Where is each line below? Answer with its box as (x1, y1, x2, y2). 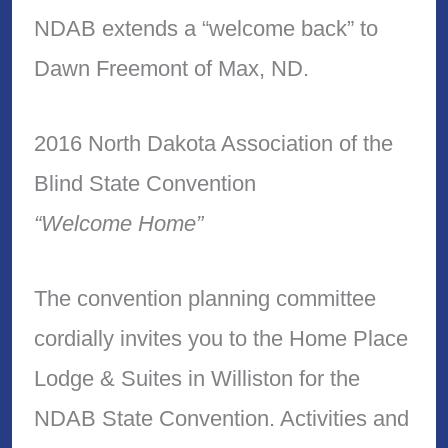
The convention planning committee (33, 286, 376, 312)
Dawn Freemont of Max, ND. (33, 56, 309, 82)
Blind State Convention (33, 171, 256, 197)
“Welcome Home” (33, 211, 203, 237)
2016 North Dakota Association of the (33, 131, 393, 157)
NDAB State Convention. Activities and (33, 406, 409, 432)
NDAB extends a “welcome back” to (33, 16, 378, 42)
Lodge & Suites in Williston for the (33, 366, 360, 392)
